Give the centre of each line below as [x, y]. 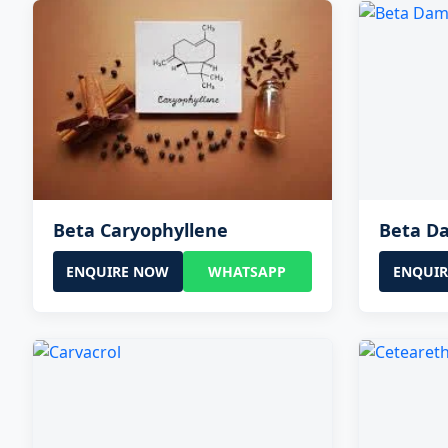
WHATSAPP [247, 271]
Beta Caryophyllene [140, 229]
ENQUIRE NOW [118, 271]
